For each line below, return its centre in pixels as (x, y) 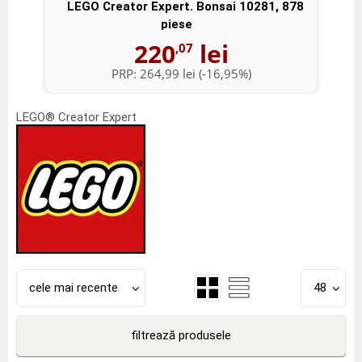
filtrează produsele (181, 335)
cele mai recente (74, 287)
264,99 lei (167, 73)
